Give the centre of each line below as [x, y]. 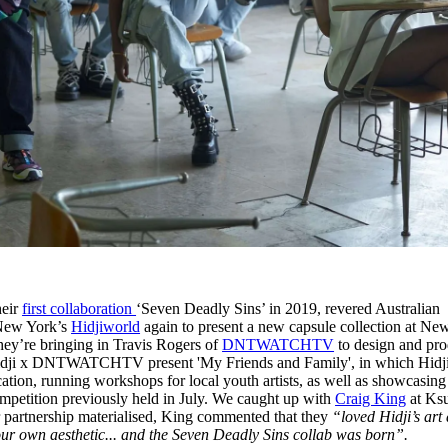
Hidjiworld [106, 327]
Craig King [371, 399]
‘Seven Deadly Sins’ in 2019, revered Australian [288, 309]
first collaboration [79, 309]
